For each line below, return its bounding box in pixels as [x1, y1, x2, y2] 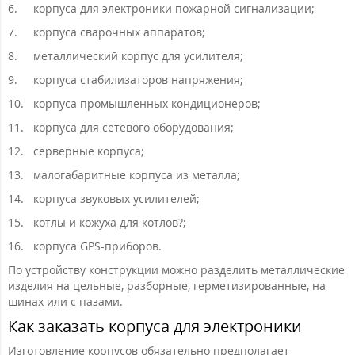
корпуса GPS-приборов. [33, 239, 162, 254]
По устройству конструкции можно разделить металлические [8, 262, 345, 278]
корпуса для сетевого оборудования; [33, 120, 234, 136]
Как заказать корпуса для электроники [8, 315, 302, 338]
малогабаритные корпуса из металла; [33, 167, 240, 183]
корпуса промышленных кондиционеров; [33, 96, 261, 112]
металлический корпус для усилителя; [33, 48, 243, 64]
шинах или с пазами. [8, 294, 123, 310]
